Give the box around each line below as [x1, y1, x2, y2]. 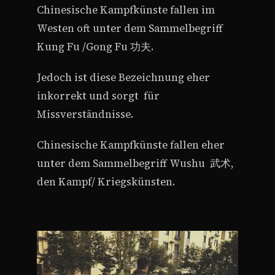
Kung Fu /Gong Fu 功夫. [37, 39, 156, 54]
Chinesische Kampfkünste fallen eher [37, 138, 225, 153]
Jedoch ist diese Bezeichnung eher [37, 70, 210, 85]
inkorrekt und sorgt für [37, 88, 160, 103]
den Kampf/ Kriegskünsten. [37, 175, 175, 190]
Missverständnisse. [37, 107, 136, 122]
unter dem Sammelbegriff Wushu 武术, [37, 157, 234, 171]
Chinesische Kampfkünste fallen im [37, 2, 215, 17]
